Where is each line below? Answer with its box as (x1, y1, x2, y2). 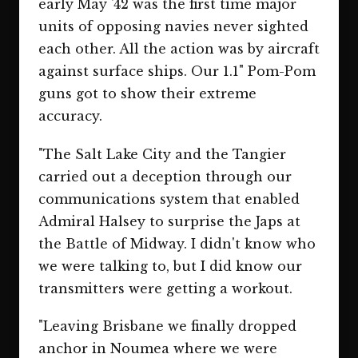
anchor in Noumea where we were (38, 340, 277, 356)
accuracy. (38, 108, 102, 125)
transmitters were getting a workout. (38, 280, 292, 296)
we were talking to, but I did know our (38, 257, 302, 274)
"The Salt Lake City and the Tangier (38, 145, 286, 162)
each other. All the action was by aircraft (38, 41, 320, 58)
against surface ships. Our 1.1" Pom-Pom (38, 63, 316, 80)
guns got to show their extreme (38, 86, 257, 102)
